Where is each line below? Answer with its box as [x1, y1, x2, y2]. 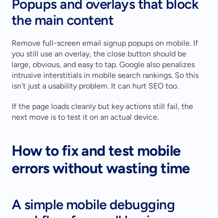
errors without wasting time [12, 159, 190, 178]
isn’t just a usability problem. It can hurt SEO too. [12, 81, 179, 91]
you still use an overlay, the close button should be [12, 49, 186, 59]
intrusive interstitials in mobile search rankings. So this [12, 71, 199, 80]
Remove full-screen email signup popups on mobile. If [12, 38, 198, 48]
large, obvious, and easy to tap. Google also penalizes [12, 60, 195, 70]
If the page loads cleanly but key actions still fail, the [12, 102, 193, 111]
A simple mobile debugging [12, 196, 175, 213]
